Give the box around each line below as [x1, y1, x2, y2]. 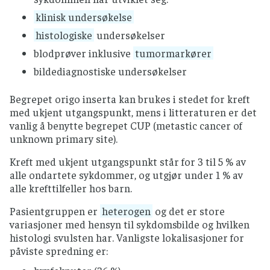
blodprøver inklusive [34, 46, 133, 60]
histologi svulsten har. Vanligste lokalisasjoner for [10, 231, 244, 245]
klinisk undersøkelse [36, 10, 132, 24]
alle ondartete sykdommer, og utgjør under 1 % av [10, 168, 243, 182]
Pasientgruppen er [10, 204, 100, 218]
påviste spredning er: [10, 244, 108, 258]
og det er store [152, 204, 225, 218]
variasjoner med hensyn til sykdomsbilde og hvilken [10, 218, 250, 231]
